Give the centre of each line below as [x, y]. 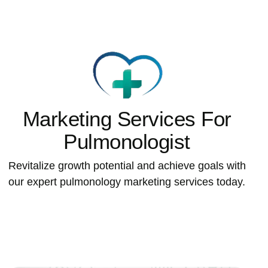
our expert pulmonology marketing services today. [127, 182]
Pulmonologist [127, 141]
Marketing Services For [127, 119]
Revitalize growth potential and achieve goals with [127, 166]
